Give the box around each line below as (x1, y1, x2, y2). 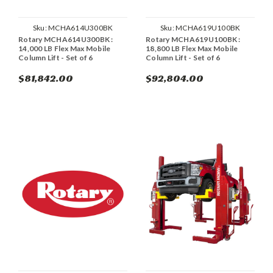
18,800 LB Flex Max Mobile (146, 44, 238, 54)
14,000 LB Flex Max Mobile (18, 44, 111, 54)
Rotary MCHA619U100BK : (146, 35, 241, 44)
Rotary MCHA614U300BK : (18, 35, 113, 44)
